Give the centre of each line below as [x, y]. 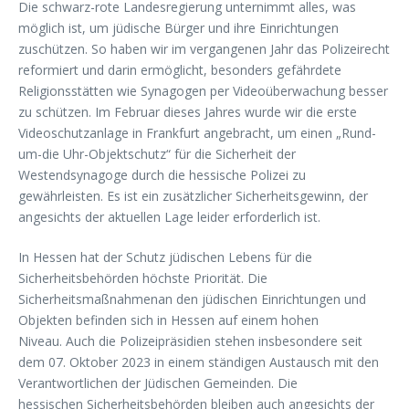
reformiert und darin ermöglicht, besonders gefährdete [180, 69]
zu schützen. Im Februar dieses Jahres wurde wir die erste [188, 111]
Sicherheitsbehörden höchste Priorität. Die [143, 278]
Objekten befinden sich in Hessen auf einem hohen [168, 320]
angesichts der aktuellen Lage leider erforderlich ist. [169, 216]
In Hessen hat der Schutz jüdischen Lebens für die [165, 257]
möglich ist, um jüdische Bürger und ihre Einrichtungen [178, 27]
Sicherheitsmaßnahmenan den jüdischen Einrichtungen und [192, 299]
